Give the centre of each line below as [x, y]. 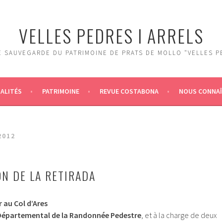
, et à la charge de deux [179, 215]
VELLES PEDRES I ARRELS [111, 35]
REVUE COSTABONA [129, 91]
